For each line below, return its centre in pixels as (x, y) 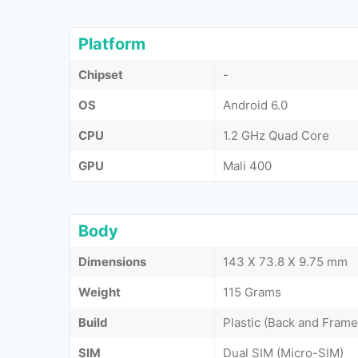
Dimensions (112, 261)
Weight (99, 292)
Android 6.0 (255, 105)
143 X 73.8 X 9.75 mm (285, 261)
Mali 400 (247, 165)
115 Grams (252, 292)
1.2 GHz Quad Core (276, 135)
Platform (112, 44)
